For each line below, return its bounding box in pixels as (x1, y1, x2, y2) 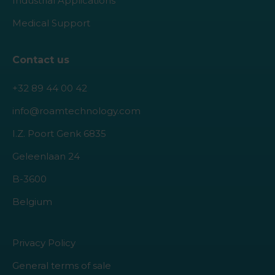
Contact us (12, 54, 69, 66)
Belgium (12, 196, 52, 208)
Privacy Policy (12, 237, 76, 249)
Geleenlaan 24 (12, 150, 80, 163)
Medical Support (12, 17, 90, 29)
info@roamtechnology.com (12, 105, 141, 117)
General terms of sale (12, 260, 111, 272)
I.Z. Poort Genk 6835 (12, 128, 106, 140)
